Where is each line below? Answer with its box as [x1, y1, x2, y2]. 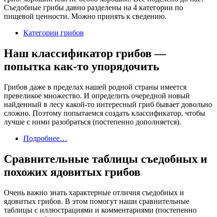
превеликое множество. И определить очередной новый [4, 91, 190, 100]
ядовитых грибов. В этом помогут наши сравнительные [4, 197, 189, 205]
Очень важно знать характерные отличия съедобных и [4, 188, 184, 197]
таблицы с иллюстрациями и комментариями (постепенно [4, 205, 197, 214]
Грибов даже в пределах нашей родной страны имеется [4, 82, 186, 91]
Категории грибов [23, 28, 84, 37]
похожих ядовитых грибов [4, 165, 140, 178]
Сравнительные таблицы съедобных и [4, 152, 207, 165]
